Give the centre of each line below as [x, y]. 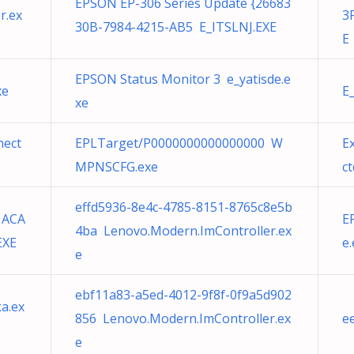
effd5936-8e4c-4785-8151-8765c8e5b [184, 207]
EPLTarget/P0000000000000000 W [179, 143]
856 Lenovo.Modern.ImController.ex [183, 318]
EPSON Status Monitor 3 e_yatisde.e [183, 79]
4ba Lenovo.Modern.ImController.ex [183, 231]
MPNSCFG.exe [117, 167]
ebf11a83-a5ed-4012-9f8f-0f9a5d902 [183, 295]
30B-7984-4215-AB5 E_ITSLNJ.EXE [176, 27]
